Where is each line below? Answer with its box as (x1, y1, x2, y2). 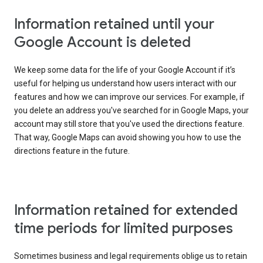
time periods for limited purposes (14, 220, 233, 238)
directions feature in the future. (14, 146, 130, 156)
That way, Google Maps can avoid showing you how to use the (14, 133, 241, 143)
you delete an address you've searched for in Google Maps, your (14, 106, 249, 116)
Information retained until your (14, 15, 214, 33)
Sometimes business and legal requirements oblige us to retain (14, 251, 247, 261)
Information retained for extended (14, 201, 238, 220)
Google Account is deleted (14, 33, 191, 52)
